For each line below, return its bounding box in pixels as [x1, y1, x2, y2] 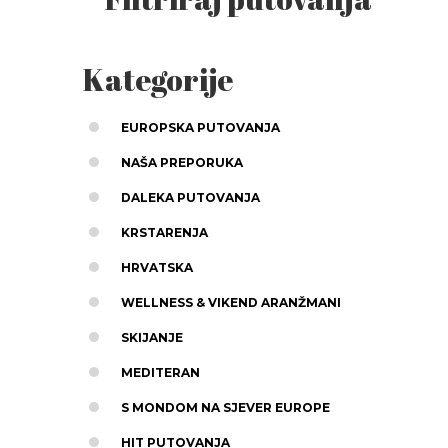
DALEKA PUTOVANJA [120, 189, 260, 205]
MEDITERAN [120, 364, 200, 380]
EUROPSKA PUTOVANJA [120, 119, 280, 135]
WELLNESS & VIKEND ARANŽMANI [120, 294, 341, 310]
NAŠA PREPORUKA [120, 154, 243, 170]
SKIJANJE [120, 329, 183, 345]
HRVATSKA [120, 259, 193, 275]
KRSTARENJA [120, 224, 208, 240]
